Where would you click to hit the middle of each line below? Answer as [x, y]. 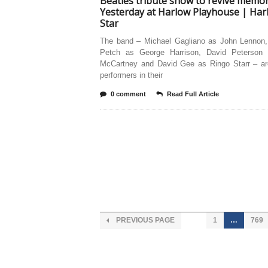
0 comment [128, 94]
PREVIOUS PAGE [144, 220]
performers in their [131, 75]
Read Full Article [193, 94]
